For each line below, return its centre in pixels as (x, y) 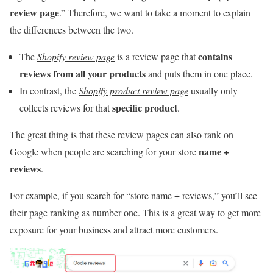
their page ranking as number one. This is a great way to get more (135, 213)
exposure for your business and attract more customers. (114, 230)
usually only (213, 91)
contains (215, 57)
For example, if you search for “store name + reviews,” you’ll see (133, 196)
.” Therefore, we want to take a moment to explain (155, 13)
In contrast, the (49, 91)
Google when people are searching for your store (104, 152)
